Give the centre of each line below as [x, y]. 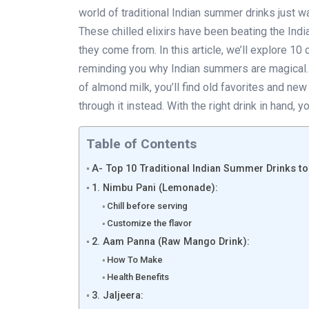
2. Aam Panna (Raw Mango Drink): [170, 241]
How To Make [135, 259]
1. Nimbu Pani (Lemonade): [154, 188]
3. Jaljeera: [117, 295]
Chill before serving [148, 206]
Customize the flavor [150, 223]
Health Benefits [138, 277]
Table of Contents [141, 144]
